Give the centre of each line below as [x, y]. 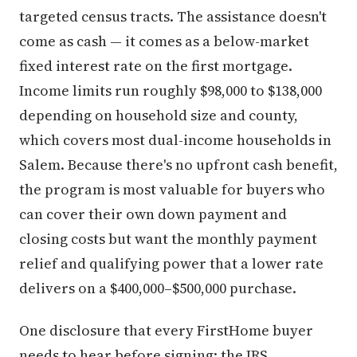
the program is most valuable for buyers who [172, 190]
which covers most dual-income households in [175, 140]
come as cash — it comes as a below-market [164, 41]
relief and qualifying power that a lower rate [171, 264]
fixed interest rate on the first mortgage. [156, 66]
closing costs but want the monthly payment [168, 239]
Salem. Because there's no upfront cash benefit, [178, 165]
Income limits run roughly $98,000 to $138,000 [171, 91]
